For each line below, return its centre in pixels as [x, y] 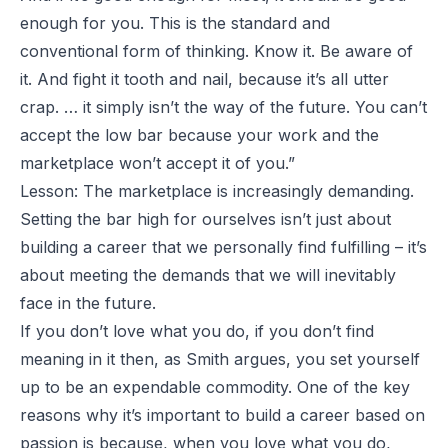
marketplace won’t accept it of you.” [157, 162]
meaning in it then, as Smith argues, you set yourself [220, 358]
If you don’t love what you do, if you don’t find [197, 330]
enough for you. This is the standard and [175, 22]
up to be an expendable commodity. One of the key [215, 386]
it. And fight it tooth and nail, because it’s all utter [204, 78]
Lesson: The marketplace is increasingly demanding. [217, 190]
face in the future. [88, 302]
